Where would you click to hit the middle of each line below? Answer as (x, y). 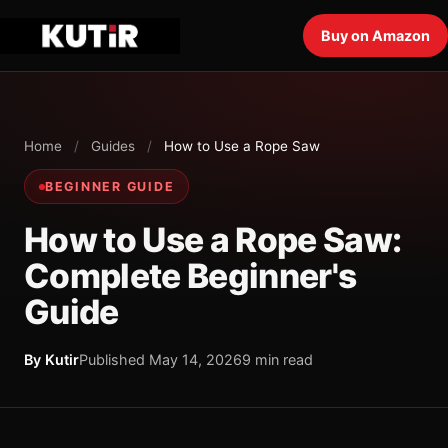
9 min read (277, 359)
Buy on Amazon (375, 35)
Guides (113, 146)
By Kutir (51, 359)
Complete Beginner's (190, 275)
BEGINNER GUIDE (110, 186)
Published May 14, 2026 (160, 359)
